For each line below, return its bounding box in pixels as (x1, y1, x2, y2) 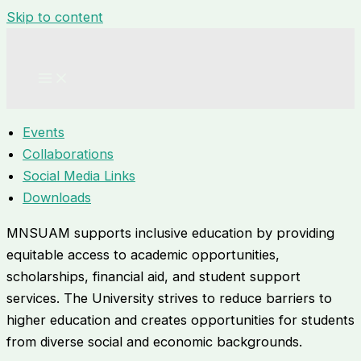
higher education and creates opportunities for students (6, 311, 355, 328)
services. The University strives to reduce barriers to (6, 289, 332, 306)
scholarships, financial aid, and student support (6, 268, 301, 284)
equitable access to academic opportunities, (6, 246, 280, 263)
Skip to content (6, 9, 103, 25)
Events (23, 124, 64, 141)
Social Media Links (23, 168, 135, 185)
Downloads (23, 189, 91, 206)
